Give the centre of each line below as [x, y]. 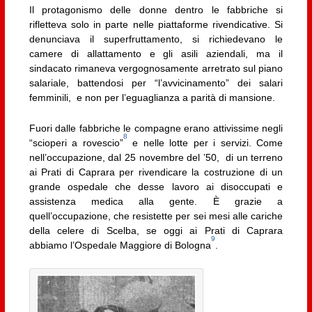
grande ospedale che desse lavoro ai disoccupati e [156, 186]
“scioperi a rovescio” [76, 142]
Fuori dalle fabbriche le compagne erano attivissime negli [156, 128]
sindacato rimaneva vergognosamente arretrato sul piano [156, 69]
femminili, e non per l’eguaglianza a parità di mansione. [152, 98]
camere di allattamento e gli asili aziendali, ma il [156, 54]
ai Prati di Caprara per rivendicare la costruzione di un [156, 172]
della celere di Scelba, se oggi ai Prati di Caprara [156, 230]
